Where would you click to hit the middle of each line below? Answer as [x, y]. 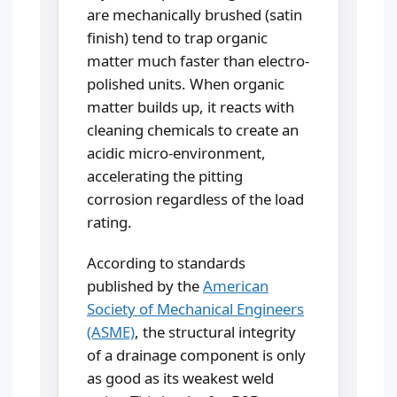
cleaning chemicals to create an [193, 129]
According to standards [166, 262]
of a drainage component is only [196, 354]
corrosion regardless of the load [195, 198]
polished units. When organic [186, 83]
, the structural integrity [215, 331]
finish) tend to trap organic [177, 37]
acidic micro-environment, [176, 152]
